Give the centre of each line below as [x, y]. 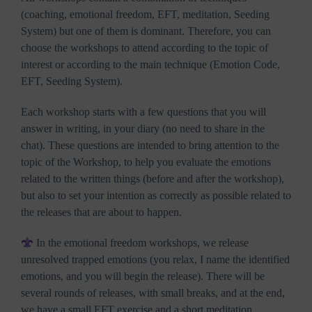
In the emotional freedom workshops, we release [141, 243]
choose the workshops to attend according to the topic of [145, 48]
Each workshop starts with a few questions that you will [143, 112]
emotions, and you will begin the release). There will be [143, 276]
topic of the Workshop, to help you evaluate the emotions [146, 162]
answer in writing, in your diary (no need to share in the [143, 129]
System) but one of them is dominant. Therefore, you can [146, 31]
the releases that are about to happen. [101, 212]
